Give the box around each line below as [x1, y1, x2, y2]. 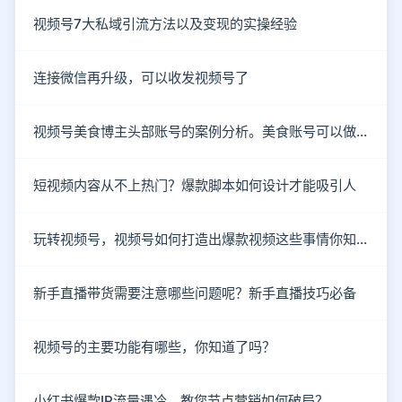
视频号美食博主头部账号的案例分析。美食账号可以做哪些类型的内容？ [356, 123, 367, 141]
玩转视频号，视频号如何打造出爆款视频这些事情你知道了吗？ [356, 231, 367, 249]
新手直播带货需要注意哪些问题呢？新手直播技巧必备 [33, 284, 356, 302]
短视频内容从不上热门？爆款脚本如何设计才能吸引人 [33, 177, 356, 195]
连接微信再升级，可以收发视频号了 [33, 69, 249, 87]
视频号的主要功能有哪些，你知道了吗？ [33, 338, 275, 356]
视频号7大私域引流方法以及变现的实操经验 [33, 15, 297, 33]
